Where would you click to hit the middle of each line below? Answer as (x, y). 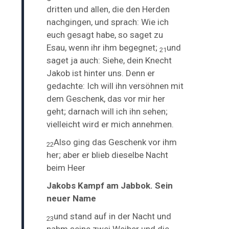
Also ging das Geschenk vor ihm (116, 142)
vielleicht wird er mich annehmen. (110, 124)
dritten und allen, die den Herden (108, 9)
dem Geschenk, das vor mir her (106, 98)
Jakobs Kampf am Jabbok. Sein (110, 185)
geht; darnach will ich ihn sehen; (107, 111)
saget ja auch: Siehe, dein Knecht (109, 60)
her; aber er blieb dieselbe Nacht (108, 155)
